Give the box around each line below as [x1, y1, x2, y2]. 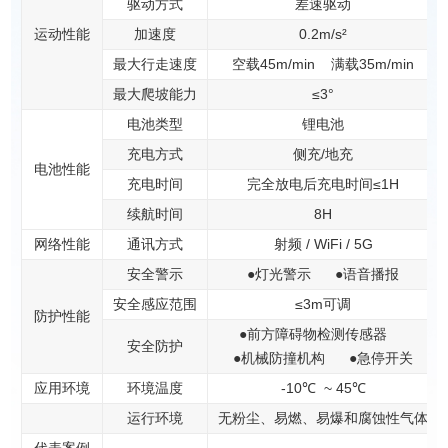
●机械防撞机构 [233, 350, 326, 367]
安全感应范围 [113, 296, 198, 313]
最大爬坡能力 [113, 86, 198, 103]
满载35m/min [331, 56, 415, 73]
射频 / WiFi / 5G [273, 236, 373, 253]
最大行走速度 [113, 56, 198, 73]
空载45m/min [232, 56, 316, 73]
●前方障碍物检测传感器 [239, 326, 388, 343]
